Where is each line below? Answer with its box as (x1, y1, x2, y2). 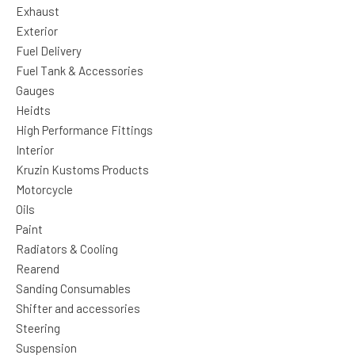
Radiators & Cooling (16, 242, 118, 256)
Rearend (16, 261, 59, 276)
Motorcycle (16, 182, 73, 197)
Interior (16, 143, 54, 157)
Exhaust (16, 4, 59, 18)
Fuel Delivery (16, 44, 82, 58)
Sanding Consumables (16, 281, 131, 296)
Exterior (16, 24, 58, 38)
